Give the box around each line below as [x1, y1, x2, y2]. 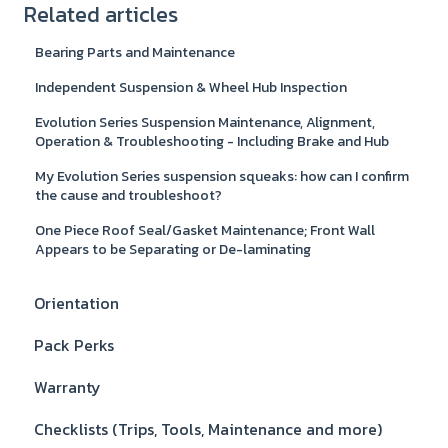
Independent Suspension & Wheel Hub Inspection [35, 77, 348, 99]
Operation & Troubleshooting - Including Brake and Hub [35, 131, 390, 153]
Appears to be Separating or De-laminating [35, 239, 312, 261]
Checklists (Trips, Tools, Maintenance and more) [34, 416, 382, 441]
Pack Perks [34, 332, 114, 357]
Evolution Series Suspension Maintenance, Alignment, [35, 112, 376, 134]
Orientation [34, 290, 119, 315]
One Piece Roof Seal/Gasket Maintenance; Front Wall [35, 220, 376, 242]
